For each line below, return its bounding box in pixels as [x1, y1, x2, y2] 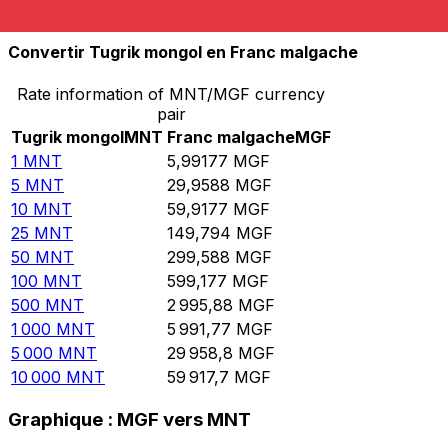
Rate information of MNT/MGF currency [17, 83, 325, 104]
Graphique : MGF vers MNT [8, 408, 251, 432]
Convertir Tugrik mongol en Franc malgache [8, 42, 358, 63]
